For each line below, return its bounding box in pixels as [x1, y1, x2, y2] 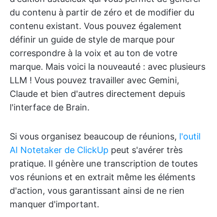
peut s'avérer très [108, 144, 183, 155]
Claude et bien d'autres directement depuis [10, 88, 185, 99]
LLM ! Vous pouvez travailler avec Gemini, [10, 75, 179, 85]
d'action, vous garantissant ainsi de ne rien [10, 185, 185, 196]
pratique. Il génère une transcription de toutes [10, 158, 198, 169]
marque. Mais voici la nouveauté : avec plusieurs [10, 61, 205, 72]
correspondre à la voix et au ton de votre [10, 47, 177, 58]
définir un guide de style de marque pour [10, 34, 175, 45]
